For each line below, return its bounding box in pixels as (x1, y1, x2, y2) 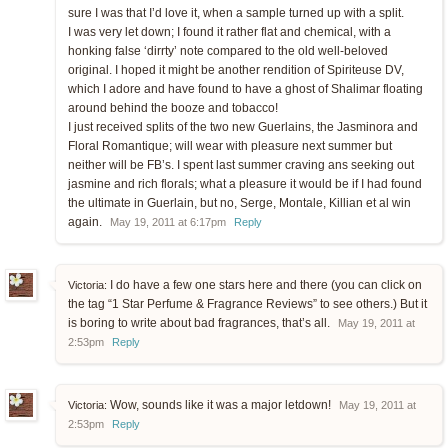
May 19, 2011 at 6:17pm (110, 216, 226, 229)
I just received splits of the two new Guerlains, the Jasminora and (68, 120, 418, 135)
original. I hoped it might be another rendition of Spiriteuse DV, (68, 63, 404, 78)
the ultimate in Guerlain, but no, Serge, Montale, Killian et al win (68, 196, 411, 211)
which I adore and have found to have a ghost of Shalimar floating (68, 82, 423, 97)
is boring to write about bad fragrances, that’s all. (68, 316, 333, 331)
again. (68, 215, 105, 230)
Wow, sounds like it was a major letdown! (107, 398, 334, 413)
